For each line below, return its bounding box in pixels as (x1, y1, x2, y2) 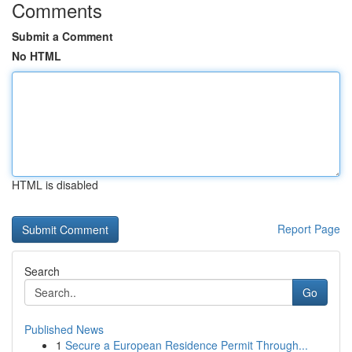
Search (24, 263, 60, 279)
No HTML (12, 48, 61, 64)
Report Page (277, 221, 340, 236)
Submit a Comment (12, 28, 113, 44)
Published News (24, 321, 104, 337)
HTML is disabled (12, 177, 98, 192)
